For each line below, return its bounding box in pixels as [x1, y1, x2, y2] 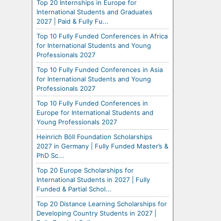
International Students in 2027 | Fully [37, 175, 150, 184]
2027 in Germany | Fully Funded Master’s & [37, 142, 168, 150]
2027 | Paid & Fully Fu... [37, 17, 109, 25]
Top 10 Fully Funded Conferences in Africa [37, 32, 168, 40]
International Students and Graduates [37, 7, 152, 16]
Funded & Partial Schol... [37, 184, 111, 193]
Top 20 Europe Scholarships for [37, 166, 134, 174]
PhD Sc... [37, 151, 64, 159]
